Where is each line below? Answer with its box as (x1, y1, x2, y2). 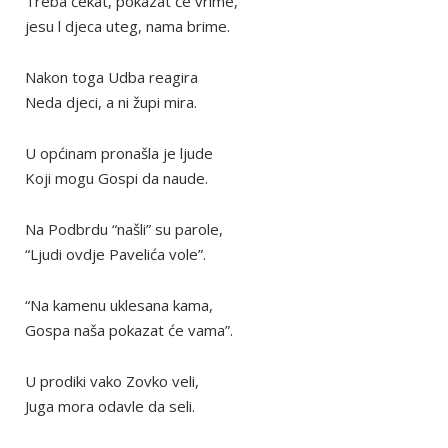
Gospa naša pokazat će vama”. (25, 320, 233, 341)
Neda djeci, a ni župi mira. (25, 92, 197, 113)
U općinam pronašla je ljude (25, 143, 213, 164)
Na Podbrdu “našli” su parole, (25, 219, 223, 240)
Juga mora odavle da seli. (25, 396, 195, 417)
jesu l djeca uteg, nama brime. (25, 16, 230, 37)
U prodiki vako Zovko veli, (25, 371, 199, 392)
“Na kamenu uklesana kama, (25, 295, 213, 316)
